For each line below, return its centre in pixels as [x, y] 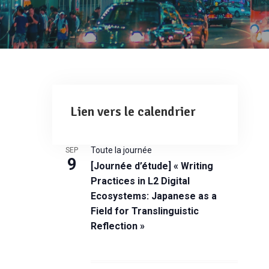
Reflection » [118, 226]
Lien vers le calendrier [133, 111]
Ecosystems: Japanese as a [154, 196]
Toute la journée [121, 150]
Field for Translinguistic [145, 211]
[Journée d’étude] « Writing [152, 166]
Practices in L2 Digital [140, 181]
